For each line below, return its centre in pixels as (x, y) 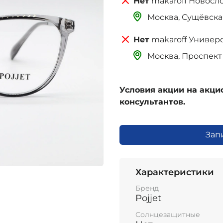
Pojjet (148, 198)
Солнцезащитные (168, 214)
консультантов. (152, 102)
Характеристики (175, 172)
